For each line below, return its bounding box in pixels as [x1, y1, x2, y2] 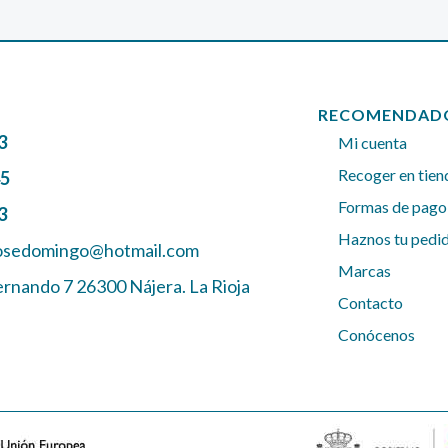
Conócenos [338, 325, 416, 345]
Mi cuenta [338, 133, 408, 153]
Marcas [338, 261, 392, 281]
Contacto [338, 293, 404, 313]
